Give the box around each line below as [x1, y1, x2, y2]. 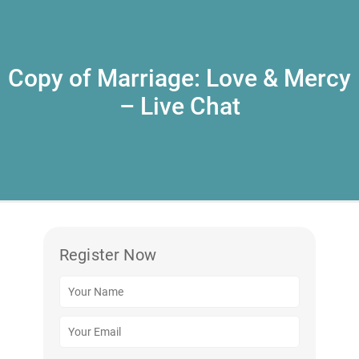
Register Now [59, 245, 156, 264]
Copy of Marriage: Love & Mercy [8, 64, 351, 92]
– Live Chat [119, 92, 240, 120]
